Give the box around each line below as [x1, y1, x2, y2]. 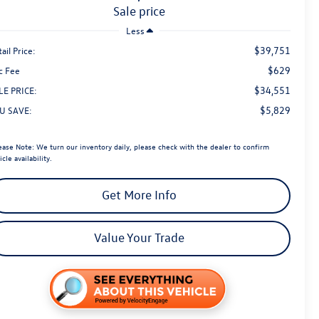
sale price [120, 4, 165, 19]
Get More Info [102, 187, 177, 203]
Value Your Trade [94, 230, 184, 246]
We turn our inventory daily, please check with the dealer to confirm [34, 141, 270, 152]
